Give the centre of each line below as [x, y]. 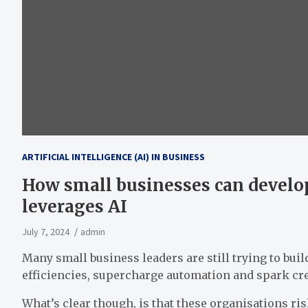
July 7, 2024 [46, 232]
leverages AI [75, 207]
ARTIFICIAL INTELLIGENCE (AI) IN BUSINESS [113, 157]
